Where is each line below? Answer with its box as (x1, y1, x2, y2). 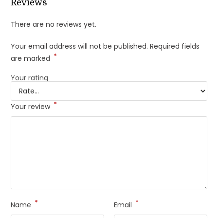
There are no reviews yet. (11, 19, 97, 30)
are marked (11, 54, 53, 64)
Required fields (150, 41, 200, 52)
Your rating (11, 73, 49, 83)
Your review (11, 102, 53, 112)
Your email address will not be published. (11, 41, 148, 52)
